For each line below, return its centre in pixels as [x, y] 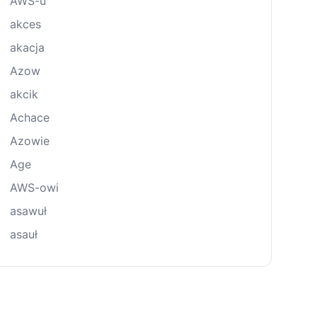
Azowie [30, 141]
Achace [30, 117]
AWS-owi [34, 188]
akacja [27, 47]
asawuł [28, 211]
